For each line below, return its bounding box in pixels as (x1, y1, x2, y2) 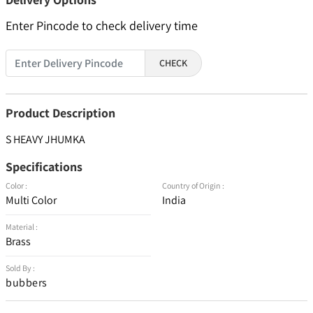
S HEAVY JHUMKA (6, 132, 85, 147)
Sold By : (6, 263, 35, 274)
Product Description (6, 105, 115, 122)
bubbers (6, 275, 48, 291)
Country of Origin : (162, 180, 224, 191)
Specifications (6, 159, 82, 175)
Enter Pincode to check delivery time (6, 17, 198, 34)
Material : (6, 221, 38, 233)
